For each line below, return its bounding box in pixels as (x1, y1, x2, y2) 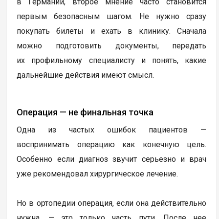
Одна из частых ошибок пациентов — (17, 125, 207, 134)
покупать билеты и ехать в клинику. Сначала (17, 26, 207, 36)
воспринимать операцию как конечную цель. (17, 139, 207, 149)
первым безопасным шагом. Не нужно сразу (17, 11, 207, 21)
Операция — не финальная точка (17, 107, 154, 117)
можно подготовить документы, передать (17, 41, 207, 50)
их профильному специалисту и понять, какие (17, 55, 207, 65)
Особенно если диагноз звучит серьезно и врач (17, 154, 207, 164)
